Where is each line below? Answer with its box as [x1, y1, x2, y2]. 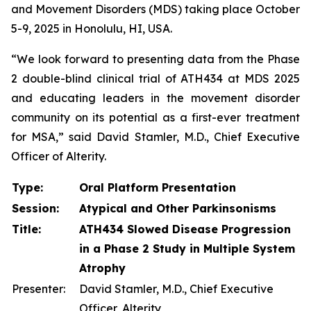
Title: [12, 222, 41, 236]
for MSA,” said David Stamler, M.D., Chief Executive [11, 130, 300, 144]
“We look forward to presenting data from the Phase [11, 52, 300, 66]
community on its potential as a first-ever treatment [11, 110, 300, 124]
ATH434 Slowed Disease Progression [79, 222, 291, 236]
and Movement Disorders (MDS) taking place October [11, 2, 300, 16]
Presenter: [12, 282, 65, 296]
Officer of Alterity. [11, 149, 106, 163]
